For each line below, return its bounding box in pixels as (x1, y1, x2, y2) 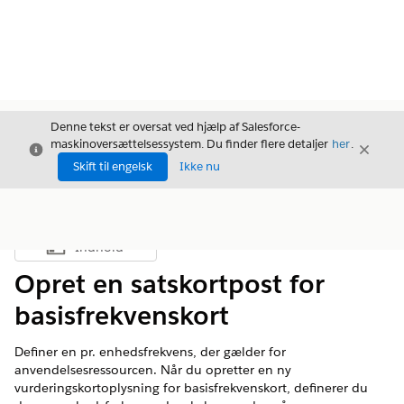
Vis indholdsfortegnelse (84, 243, 210, 260)
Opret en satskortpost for (14, 268, 325, 300)
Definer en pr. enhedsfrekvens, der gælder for (14, 344, 286, 360)
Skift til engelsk (73, 159, 152, 174)
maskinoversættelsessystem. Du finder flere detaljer (50, 136, 331, 151)
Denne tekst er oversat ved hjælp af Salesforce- (50, 119, 300, 134)
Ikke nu (179, 159, 220, 174)
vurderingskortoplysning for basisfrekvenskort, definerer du (14, 380, 368, 396)
